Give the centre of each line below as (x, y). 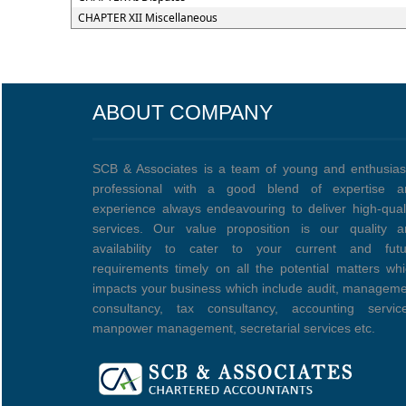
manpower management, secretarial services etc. (234, 328)
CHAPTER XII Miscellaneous (147, 18)
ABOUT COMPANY (183, 112)
